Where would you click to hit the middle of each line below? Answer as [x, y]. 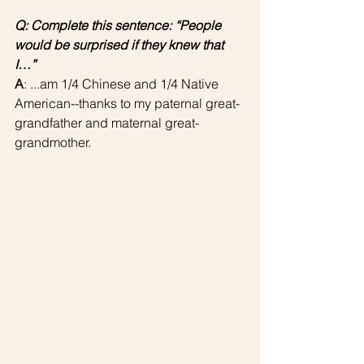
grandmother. [54, 142]
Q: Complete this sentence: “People [119, 25]
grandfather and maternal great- [107, 122]
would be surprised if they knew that [121, 44]
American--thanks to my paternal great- [127, 103]
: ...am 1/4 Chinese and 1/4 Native [123, 83]
